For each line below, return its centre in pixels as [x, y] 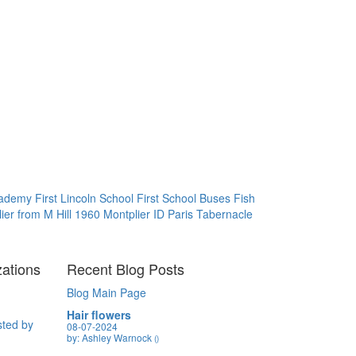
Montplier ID [135, 214]
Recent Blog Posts [125, 269]
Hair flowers [99, 315]
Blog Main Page [106, 292]
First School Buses [185, 198]
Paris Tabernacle [210, 214]
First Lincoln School [86, 198]
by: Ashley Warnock [110, 337]
